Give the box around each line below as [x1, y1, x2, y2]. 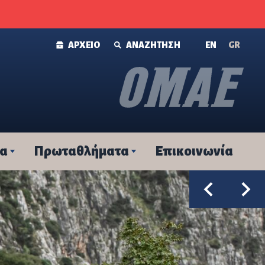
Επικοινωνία [155, 144, 233, 159]
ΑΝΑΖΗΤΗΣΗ [126, 40, 180, 50]
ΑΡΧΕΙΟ [68, 40, 100, 50]
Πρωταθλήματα [34, 144, 129, 159]
